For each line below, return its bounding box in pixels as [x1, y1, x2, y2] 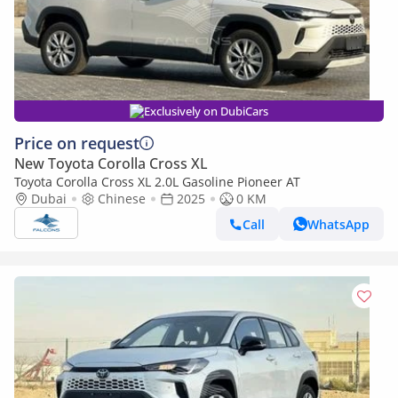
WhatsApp [307, 215, 370, 233]
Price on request [14, 132, 139, 154]
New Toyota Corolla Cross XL [14, 154, 208, 173]
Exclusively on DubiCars [144, 103, 268, 119]
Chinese [98, 190, 146, 207]
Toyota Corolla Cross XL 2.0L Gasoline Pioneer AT [14, 173, 300, 190]
